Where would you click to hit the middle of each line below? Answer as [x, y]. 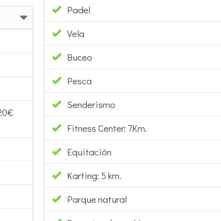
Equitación [89, 151]
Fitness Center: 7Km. [104, 128]
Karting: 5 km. [91, 175]
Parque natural [97, 199]
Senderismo [91, 104]
